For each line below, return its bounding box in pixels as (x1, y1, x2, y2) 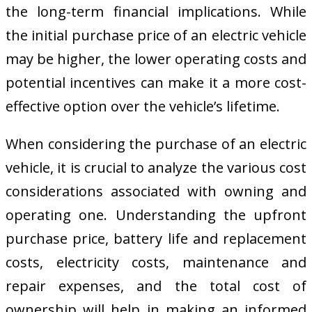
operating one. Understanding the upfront (6, 205, 306, 225)
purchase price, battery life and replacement (6, 229, 306, 249)
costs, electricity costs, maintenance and (6, 253, 306, 272)
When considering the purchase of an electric (6, 134, 306, 154)
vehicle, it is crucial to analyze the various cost (6, 158, 306, 178)
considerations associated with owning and (6, 182, 306, 201)
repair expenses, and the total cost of (6, 276, 306, 296)
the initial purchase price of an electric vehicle (6, 26, 306, 45)
